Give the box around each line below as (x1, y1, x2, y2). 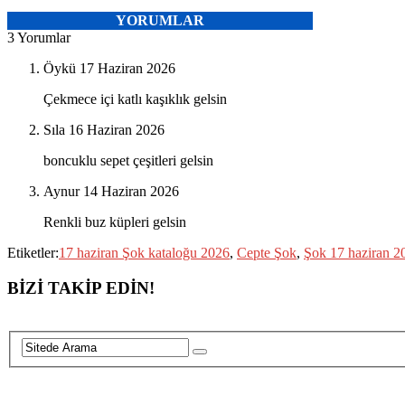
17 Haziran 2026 (80, 60, 175, 76)
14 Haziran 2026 (83, 183, 179, 199)
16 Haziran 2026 (69, 121, 165, 137)
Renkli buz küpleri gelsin (43, 213, 186, 230)
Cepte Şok (237, 244, 297, 260)
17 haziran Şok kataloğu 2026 (59, 244, 230, 260)
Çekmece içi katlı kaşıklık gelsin (43, 90, 227, 107)
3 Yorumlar (7, 29, 71, 45)
